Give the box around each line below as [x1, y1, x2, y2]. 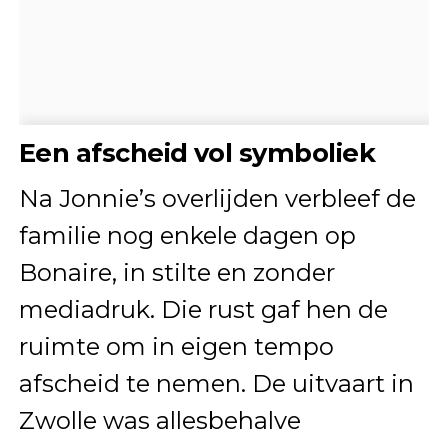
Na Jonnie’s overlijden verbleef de [18, 184, 416, 214]
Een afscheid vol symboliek [18, 137, 376, 169]
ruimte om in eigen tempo [18, 332, 334, 362]
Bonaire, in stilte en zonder [18, 258, 335, 288]
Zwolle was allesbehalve [18, 406, 301, 436]
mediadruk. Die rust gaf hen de [18, 295, 388, 325]
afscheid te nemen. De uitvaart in [18, 369, 414, 399]
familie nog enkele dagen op [18, 221, 356, 251]
